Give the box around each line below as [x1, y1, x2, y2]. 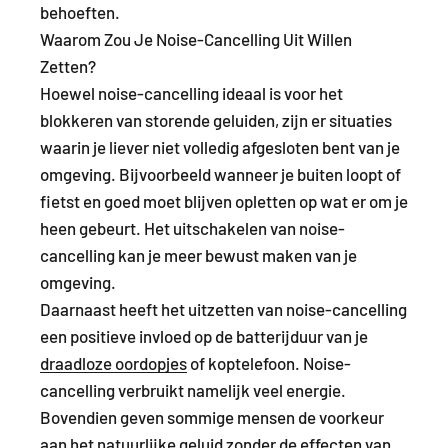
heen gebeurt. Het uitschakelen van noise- [40, 217, 345, 238]
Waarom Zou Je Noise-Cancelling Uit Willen [40, 28, 352, 49]
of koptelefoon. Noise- [187, 352, 351, 373]
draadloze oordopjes [40, 352, 187, 373]
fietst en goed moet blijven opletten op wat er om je [40, 190, 408, 211]
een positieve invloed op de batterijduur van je [40, 325, 368, 346]
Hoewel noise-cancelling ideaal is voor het [40, 82, 343, 103]
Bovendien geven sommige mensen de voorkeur [40, 406, 384, 427]
